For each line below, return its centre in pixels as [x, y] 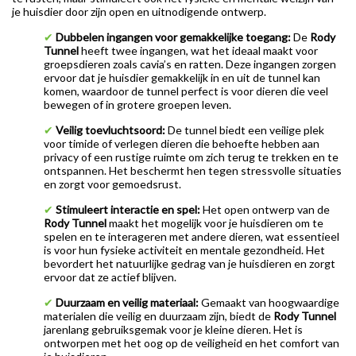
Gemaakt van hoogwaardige [269, 302]
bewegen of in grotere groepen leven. [137, 104]
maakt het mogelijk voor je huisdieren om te [215, 222]
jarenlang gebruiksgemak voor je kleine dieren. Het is [173, 329]
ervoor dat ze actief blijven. [110, 277]
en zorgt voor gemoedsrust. [112, 184]
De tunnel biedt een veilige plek [245, 130]
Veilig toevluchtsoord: [109, 130]
